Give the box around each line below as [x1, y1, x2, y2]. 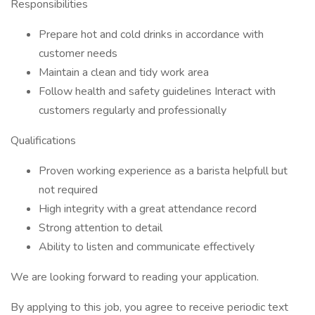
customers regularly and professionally [39, 103, 226, 118]
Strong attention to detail [39, 220, 162, 236]
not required [39, 182, 98, 198]
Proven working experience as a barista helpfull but [39, 163, 288, 179]
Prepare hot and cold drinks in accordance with [39, 27, 264, 42]
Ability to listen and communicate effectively [39, 239, 255, 255]
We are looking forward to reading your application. [11, 269, 259, 285]
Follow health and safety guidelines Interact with [39, 84, 276, 99]
